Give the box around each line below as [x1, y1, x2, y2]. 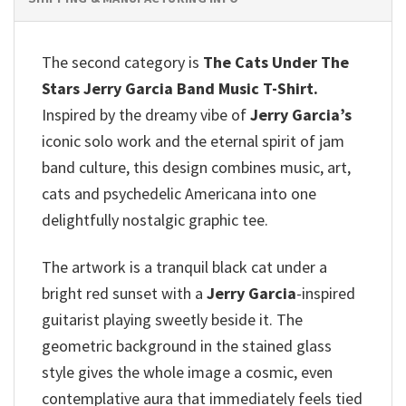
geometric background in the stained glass [42, 335, 332, 357]
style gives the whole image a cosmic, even [42, 362, 333, 383]
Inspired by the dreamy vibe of [42, 103, 250, 125]
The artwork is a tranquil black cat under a [42, 256, 327, 278]
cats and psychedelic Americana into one [42, 182, 316, 204]
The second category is [42, 51, 203, 72]
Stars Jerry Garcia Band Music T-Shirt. [42, 77, 318, 99]
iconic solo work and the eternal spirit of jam [42, 130, 344, 151]
